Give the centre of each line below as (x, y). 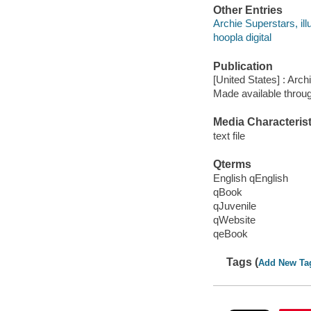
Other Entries (247, 10)
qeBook (230, 233)
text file (229, 135)
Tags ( (243, 262)
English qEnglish (250, 178)
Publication (243, 66)
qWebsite (234, 219)
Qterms (232, 165)
